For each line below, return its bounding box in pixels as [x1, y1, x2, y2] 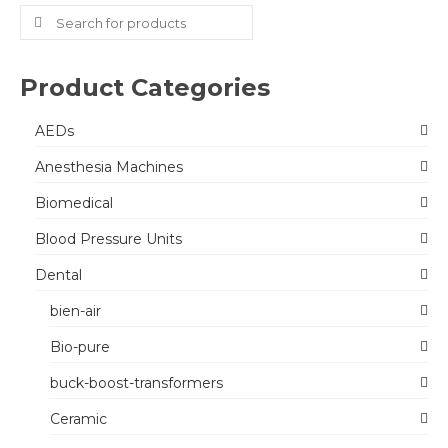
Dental [35, 266, 82, 284]
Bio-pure [50, 338, 110, 356]
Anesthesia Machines [35, 158, 183, 176]
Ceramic [50, 410, 107, 428]
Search [20, 6, 74, 24]
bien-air [50, 302, 101, 320]
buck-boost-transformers [50, 374, 223, 392]
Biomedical [35, 194, 113, 212]
